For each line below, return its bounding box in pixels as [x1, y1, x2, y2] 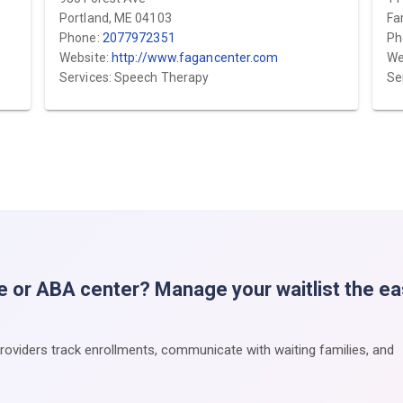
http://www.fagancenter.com [111, 50, 279, 65]
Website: [59, 50, 112, 65]
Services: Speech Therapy [59, 70, 210, 85]
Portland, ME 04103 [59, 11, 172, 25]
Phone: [59, 31, 103, 45]
